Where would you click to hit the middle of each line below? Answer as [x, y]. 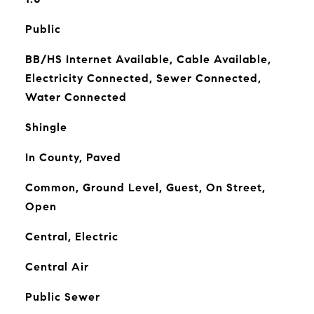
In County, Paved [73, 157]
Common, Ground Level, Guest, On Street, [145, 187]
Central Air [57, 267]
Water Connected [76, 97]
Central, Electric [71, 237]
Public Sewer [62, 297]
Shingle [46, 127]
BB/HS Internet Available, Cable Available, [148, 59]
